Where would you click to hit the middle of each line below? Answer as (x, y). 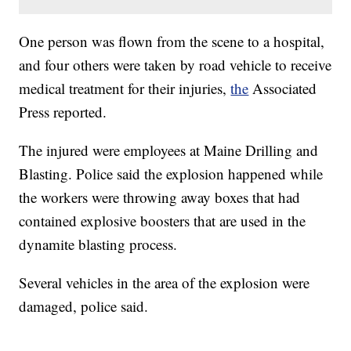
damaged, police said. (84, 306)
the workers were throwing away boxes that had (160, 197)
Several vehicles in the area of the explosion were (165, 283)
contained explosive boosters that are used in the (163, 221)
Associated (283, 89)
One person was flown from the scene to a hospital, (172, 42)
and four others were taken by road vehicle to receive (175, 65)
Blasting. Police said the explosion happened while (171, 174)
